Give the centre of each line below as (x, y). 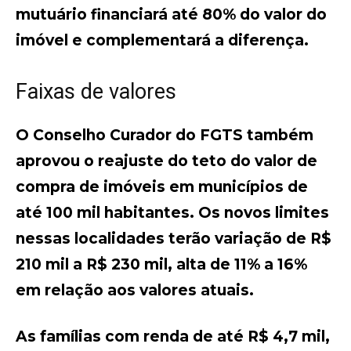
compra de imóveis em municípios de (162, 187)
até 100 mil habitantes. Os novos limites (172, 213)
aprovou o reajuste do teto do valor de (166, 161)
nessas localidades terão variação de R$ (174, 239)
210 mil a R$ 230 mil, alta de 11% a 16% (161, 264)
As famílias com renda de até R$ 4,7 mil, (173, 337)
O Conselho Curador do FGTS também (165, 135)
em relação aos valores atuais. (135, 290)
